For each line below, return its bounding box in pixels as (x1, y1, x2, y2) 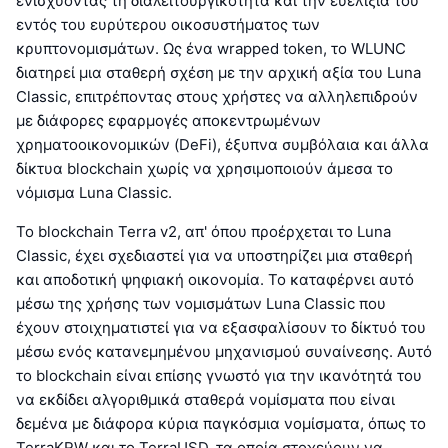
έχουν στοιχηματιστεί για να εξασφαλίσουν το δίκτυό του (16, 317, 426, 337)
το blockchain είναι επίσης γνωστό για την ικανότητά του (16, 365, 422, 385)
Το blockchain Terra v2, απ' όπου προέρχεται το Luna (16, 221, 391, 241)
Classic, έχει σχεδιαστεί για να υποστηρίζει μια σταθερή (16, 245, 413, 265)
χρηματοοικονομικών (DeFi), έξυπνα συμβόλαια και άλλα (16, 134, 429, 154)
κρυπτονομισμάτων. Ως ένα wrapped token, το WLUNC (16, 38, 406, 58)
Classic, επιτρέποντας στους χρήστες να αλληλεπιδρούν (16, 86, 418, 106)
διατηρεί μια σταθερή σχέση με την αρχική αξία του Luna (16, 62, 421, 82)
